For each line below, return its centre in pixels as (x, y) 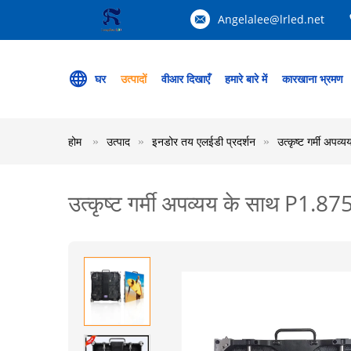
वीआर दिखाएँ (186, 79)
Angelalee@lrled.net (271, 19)
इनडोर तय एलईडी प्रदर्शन (204, 141)
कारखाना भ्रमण (313, 79)
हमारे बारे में (246, 79)
